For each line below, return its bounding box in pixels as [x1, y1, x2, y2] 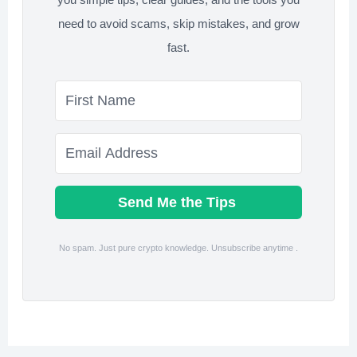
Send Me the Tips [117, 194, 240, 211]
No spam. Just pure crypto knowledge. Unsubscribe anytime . [59, 243, 298, 253]
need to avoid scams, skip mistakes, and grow [57, 16, 300, 30]
